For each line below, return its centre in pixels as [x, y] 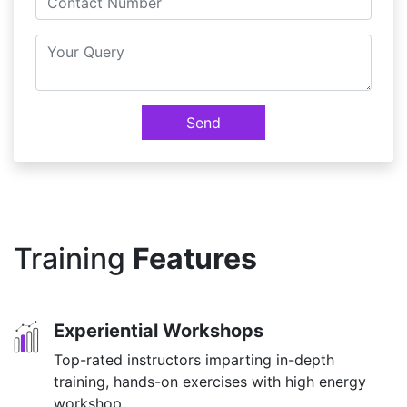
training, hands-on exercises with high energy [210, 382]
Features [195, 258]
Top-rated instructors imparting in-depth [194, 360]
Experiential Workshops [159, 331]
